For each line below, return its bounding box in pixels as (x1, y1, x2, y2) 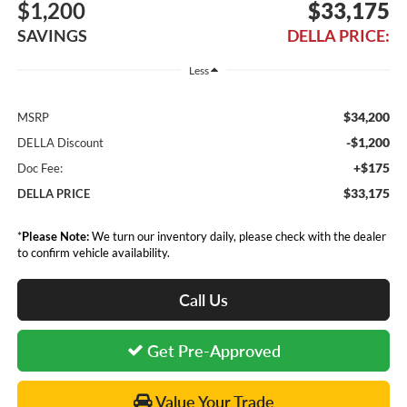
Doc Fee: (16, 161, 63, 176)
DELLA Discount (16, 135, 104, 151)
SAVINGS (16, 25, 87, 46)
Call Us (179, 290, 228, 311)
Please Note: (21, 229, 89, 244)
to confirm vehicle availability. (16, 245, 170, 261)
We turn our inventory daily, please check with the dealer (88, 229, 386, 244)
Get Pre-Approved (143, 341, 281, 362)
